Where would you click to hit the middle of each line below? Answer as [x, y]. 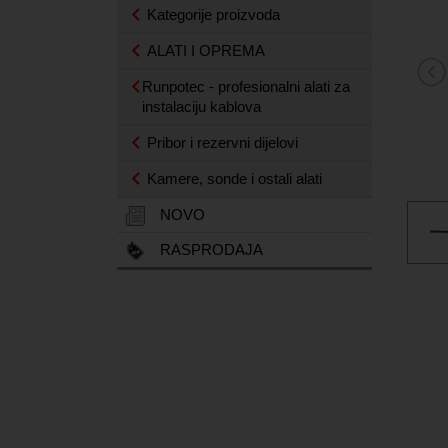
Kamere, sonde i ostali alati [234, 178]
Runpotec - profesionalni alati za [245, 86]
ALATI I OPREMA [206, 50]
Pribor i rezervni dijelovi [222, 142]
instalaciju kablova [201, 106]
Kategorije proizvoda [213, 14]
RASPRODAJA [211, 249]
